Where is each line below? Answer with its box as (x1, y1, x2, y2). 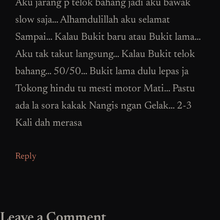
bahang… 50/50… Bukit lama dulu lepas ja (15, 67, 189, 78)
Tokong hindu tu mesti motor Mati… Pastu (15, 84, 195, 95)
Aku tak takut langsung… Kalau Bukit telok (15, 50, 195, 60)
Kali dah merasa (15, 118, 82, 129)
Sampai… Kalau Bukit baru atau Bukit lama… (15, 32, 200, 43)
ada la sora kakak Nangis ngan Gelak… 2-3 (15, 101, 192, 112)
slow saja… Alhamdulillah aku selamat (15, 15, 170, 26)
